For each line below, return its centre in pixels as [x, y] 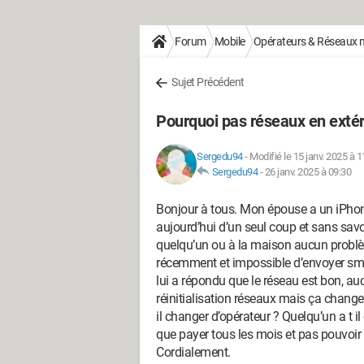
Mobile [230, 41]
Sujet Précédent [208, 82]
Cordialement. [195, 352]
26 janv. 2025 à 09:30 [308, 172]
